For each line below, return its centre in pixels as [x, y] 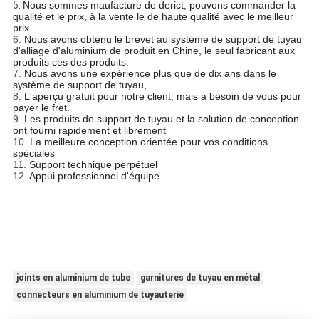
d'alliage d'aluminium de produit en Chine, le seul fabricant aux [153, 51]
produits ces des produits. [70, 62]
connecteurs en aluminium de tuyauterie [100, 295]
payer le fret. [41, 108]
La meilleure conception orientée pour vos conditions [148, 142]
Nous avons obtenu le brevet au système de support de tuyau [163, 40]
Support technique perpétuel [93, 165]
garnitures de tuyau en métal [200, 278]
